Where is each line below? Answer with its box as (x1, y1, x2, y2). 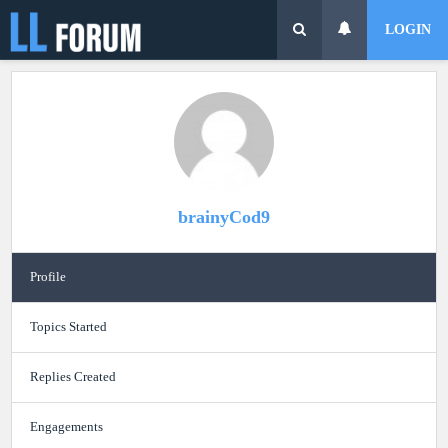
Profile (29, 270, 66, 284)
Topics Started (29, 320, 107, 334)
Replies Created (29, 370, 116, 384)
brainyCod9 (178, 207, 270, 227)
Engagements (29, 420, 103, 434)
